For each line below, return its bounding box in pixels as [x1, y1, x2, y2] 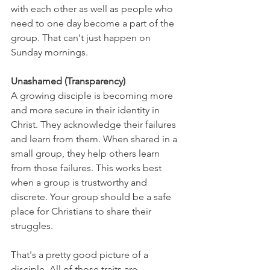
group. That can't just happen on [11, 32, 153, 43]
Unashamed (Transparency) [11, 75, 125, 87]
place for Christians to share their [11, 206, 154, 217]
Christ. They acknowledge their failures [11, 119, 178, 130]
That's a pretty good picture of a [11, 249, 151, 260]
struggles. [11, 220, 53, 231]
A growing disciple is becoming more [11, 90, 175, 101]
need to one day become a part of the [11, 17, 177, 29]
